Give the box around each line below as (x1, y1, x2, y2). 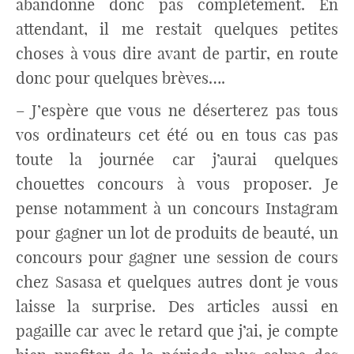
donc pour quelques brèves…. (16, 68, 225, 88)
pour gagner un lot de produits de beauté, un (16, 223, 338, 243)
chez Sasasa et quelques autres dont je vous (16, 272, 338, 292)
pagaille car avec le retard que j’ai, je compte (16, 321, 338, 341)
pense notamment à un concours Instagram (16, 198, 338, 218)
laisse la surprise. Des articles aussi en (16, 296, 338, 316)
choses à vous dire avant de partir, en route (16, 43, 338, 63)
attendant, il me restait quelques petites (16, 19, 338, 39)
